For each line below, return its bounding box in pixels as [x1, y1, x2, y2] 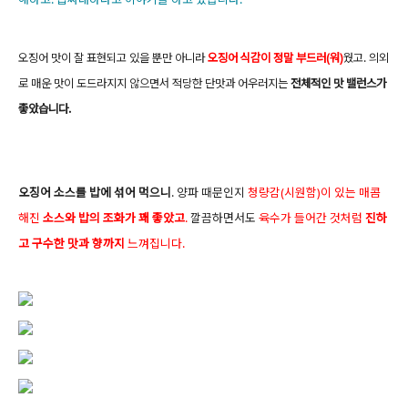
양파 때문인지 [177, 185, 248, 199]
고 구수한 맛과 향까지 [18, 236, 127, 250]
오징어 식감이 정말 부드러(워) [208, 51, 343, 65]
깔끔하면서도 [190, 210, 259, 225]
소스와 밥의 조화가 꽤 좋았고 [43, 210, 185, 225]
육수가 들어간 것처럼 [259, 210, 365, 225]
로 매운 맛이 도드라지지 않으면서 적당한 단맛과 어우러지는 [18, 76, 291, 90]
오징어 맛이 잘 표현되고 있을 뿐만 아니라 [18, 51, 208, 65]
